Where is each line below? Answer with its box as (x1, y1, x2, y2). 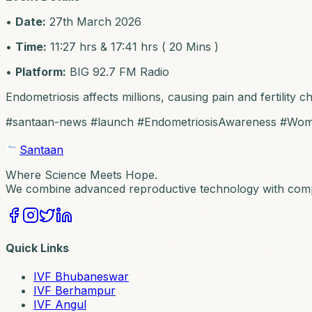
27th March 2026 (46, 14, 141, 29)
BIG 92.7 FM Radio (66, 64, 169, 79)
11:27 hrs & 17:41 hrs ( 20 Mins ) (47, 39, 219, 54)
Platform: (15, 64, 66, 79)
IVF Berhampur (33, 283, 116, 298)
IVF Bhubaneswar (33, 270, 129, 284)
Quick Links (6, 241, 69, 256)
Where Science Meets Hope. (6, 167, 157, 182)
